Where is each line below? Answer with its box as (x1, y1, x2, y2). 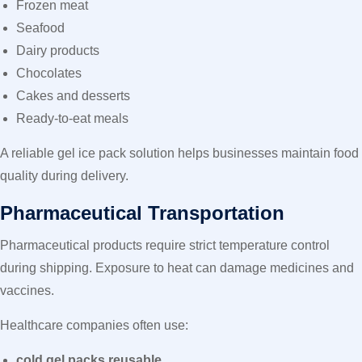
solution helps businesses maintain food (129, 146, 359, 160)
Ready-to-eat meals (16, 112, 128, 125)
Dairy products (16, 44, 99, 57)
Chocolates (16, 66, 82, 80)
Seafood (16, 21, 65, 35)
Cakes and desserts (16, 89, 130, 103)
